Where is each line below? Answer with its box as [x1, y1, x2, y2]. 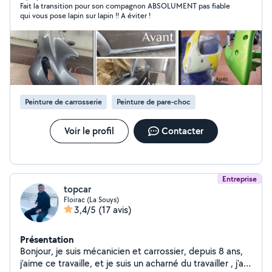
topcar [64, 183, 91, 195]
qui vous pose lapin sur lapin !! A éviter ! [20, 10, 151, 21]
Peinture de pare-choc [117, 97, 191, 107]
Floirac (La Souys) [64, 195, 119, 204]
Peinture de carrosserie [25, 97, 102, 107]
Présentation [20, 233, 74, 246]
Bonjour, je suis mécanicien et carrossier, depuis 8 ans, [20, 245, 243, 257]
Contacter [161, 124, 203, 137]
